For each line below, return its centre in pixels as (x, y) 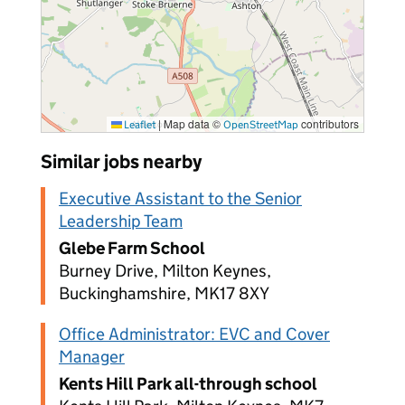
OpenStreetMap (261, 124)
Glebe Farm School (132, 248)
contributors (329, 123)
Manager (92, 357)
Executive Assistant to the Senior (180, 198)
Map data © (192, 123)
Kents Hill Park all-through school (188, 384)
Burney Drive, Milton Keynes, (165, 271)
